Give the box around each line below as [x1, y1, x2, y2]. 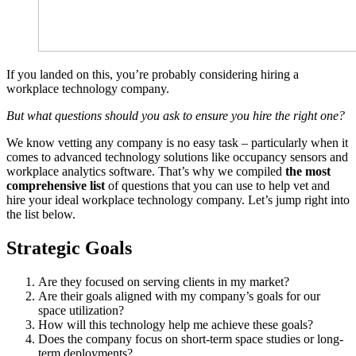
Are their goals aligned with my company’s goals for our [38, 288, 320, 303]
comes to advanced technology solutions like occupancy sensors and [6, 149, 348, 164]
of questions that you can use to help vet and [105, 178, 330, 192]
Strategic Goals [6, 237, 132, 258]
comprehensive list [6, 178, 105, 192]
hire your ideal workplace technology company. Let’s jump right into [6, 192, 350, 207]
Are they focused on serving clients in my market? [38, 274, 289, 288]
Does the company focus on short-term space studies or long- [38, 331, 343, 346]
